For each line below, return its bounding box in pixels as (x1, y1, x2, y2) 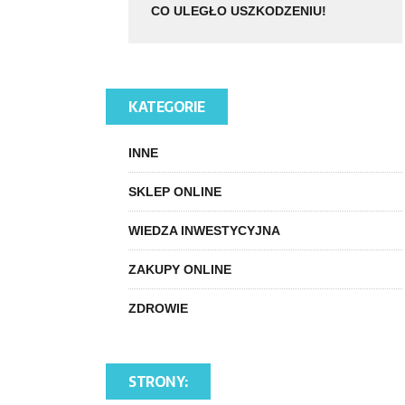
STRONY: (128, 370, 188, 394)
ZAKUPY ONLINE (128, 262, 231, 278)
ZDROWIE (128, 301, 188, 316)
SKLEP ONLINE (128, 184, 221, 200)
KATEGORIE (128, 95, 205, 119)
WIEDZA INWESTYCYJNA (128, 223, 280, 239)
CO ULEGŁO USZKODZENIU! (151, 4, 326, 19)
